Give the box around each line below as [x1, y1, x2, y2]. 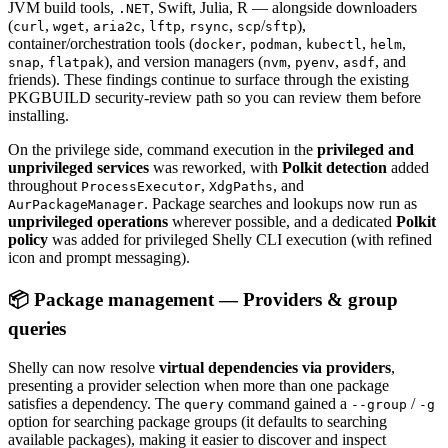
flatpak [48, 55, 104, 71]
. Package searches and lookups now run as [144, 195, 417, 213]
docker [194, 37, 242, 53]
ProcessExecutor [81, 179, 201, 195]
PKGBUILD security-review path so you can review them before [8, 89, 421, 107]
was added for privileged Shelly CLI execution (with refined [48, 231, 432, 249]
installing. [8, 107, 69, 125]
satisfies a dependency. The [8, 394, 184, 412]
